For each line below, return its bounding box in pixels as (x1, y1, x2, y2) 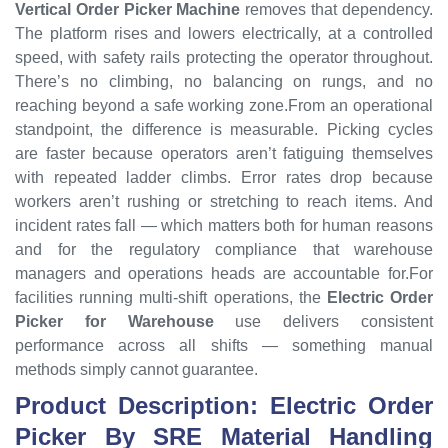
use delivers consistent (213, 312, 434, 330)
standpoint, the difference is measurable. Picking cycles (15, 120, 433, 138)
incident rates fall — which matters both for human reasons (15, 216, 433, 234)
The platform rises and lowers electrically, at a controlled (15, 24, 433, 42)
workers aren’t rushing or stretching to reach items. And (15, 192, 433, 210)
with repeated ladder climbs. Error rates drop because (15, 168, 433, 186)
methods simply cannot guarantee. (15, 360, 258, 378)
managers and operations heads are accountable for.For (15, 264, 433, 282)
